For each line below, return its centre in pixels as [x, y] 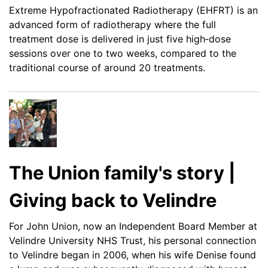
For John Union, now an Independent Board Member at [133, 226]
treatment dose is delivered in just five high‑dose [120, 39]
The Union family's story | [122, 173]
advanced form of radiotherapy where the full [112, 25]
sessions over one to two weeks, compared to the [123, 54]
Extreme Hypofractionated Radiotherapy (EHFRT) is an [133, 10]
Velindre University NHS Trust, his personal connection [133, 240]
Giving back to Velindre [113, 200]
